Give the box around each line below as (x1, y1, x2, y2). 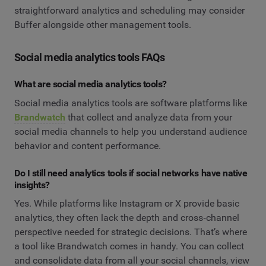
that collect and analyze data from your (65, 111, 232, 123)
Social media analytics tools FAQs (14, 51, 165, 64)
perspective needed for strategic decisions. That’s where (14, 226, 247, 238)
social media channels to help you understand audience (14, 125, 247, 137)
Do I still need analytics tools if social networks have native (14, 167, 248, 179)
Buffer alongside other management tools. (14, 19, 191, 31)
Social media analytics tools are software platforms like (14, 97, 247, 109)
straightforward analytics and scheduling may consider (14, 5, 245, 17)
